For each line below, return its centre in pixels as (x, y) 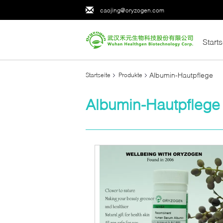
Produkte (130, 75)
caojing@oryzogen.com (132, 10)
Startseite (98, 75)
